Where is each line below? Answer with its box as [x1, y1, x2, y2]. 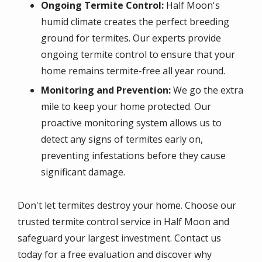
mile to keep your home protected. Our [41, 100, 211, 113]
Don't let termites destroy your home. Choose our [18, 198, 236, 212]
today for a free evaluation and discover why [18, 247, 212, 261]
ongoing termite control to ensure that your [41, 48, 235, 61]
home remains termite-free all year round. [41, 64, 225, 78]
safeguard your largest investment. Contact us [18, 231, 221, 244]
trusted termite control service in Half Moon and [18, 215, 229, 228]
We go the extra [171, 84, 243, 97]
